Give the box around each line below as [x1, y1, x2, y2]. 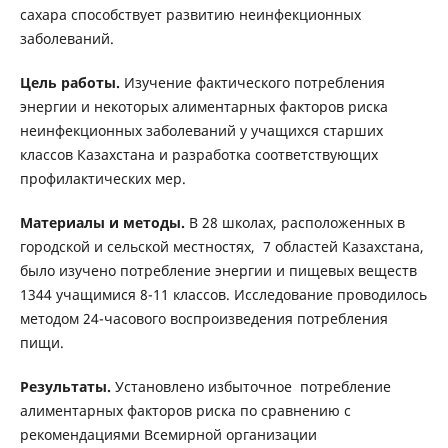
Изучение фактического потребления [123, 72, 385, 92]
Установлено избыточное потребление [110, 377, 391, 397]
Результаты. [19, 377, 111, 397]
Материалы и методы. [19, 213, 185, 232]
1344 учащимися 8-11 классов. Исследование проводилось [19, 285, 427, 304]
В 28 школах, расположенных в [184, 213, 405, 232]
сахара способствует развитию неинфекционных [19, 4, 361, 24]
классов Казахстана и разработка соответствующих [19, 144, 378, 164]
